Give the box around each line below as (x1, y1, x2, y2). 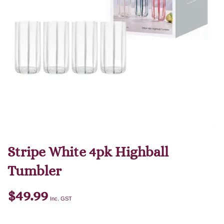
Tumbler (7, 163, 61, 179)
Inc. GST (50, 195, 72, 202)
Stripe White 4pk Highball (7, 144, 168, 160)
